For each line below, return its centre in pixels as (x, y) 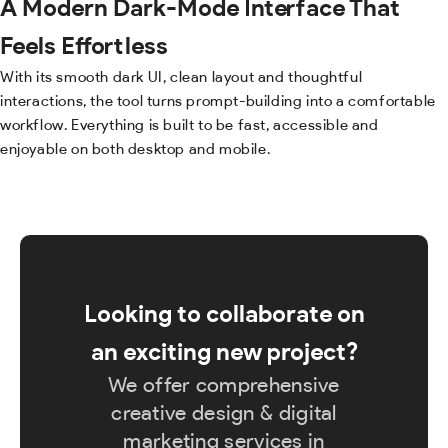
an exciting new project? (224, 351)
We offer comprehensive (224, 384)
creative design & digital (224, 412)
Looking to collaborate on (224, 313)
